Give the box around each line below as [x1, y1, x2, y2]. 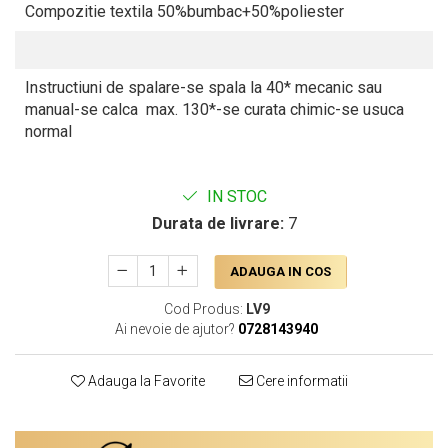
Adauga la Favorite [84, 373, 205, 390]
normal [25, 122, 72, 142]
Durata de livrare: [151, 214, 284, 234]
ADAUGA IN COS [229, 264, 331, 280]
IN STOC [202, 187, 267, 207]
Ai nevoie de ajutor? [115, 321, 235, 338]
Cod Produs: [163, 301, 243, 318]
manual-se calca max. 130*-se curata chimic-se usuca [25, 100, 404, 120]
